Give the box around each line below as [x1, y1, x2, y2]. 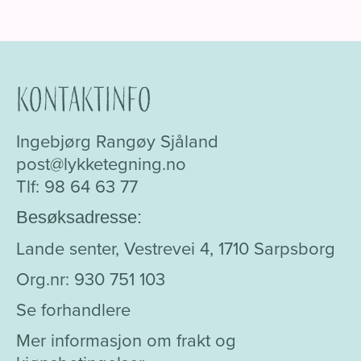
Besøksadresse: [16, 207, 142, 228]
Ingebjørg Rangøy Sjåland [16, 128, 218, 154]
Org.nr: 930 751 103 [16, 266, 165, 292]
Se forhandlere [16, 297, 131, 322]
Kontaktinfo [16, 81, 151, 122]
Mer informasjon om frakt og [16, 327, 236, 353]
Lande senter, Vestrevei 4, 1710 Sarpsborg [16, 235, 335, 261]
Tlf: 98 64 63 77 [16, 173, 138, 199]
